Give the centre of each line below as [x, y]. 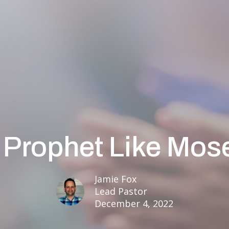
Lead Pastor [121, 191]
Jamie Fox [115, 179]
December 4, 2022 [134, 203]
